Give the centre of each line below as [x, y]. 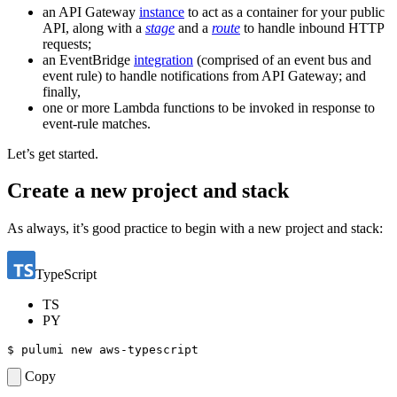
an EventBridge [88, 59]
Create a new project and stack [148, 191]
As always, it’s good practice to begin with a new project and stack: [195, 229]
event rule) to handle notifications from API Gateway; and [204, 75]
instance [162, 12]
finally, [62, 91]
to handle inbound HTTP [312, 27]
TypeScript [66, 275]
